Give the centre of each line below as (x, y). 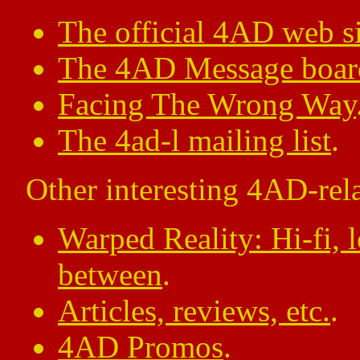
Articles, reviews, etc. (194, 311)
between (110, 274)
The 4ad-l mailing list (194, 140)
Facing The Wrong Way (207, 104)
